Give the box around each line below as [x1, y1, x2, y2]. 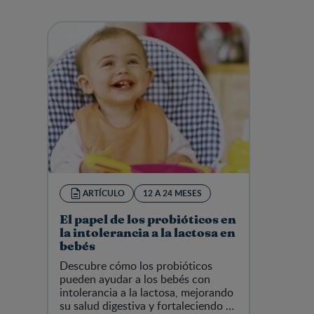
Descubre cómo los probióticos [60, 258, 212, 274]
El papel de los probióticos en [60, 214, 236, 226]
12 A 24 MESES [143, 187, 202, 200]
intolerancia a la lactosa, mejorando [60, 285, 233, 301]
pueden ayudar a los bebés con [60, 271, 210, 287]
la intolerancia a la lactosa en [60, 228, 235, 240]
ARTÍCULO [83, 187, 125, 200]
